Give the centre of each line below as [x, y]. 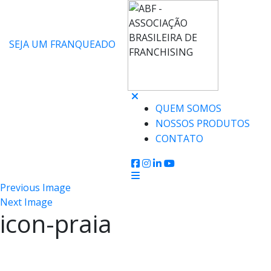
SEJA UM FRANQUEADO [62, 44]
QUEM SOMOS [188, 108]
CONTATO [179, 139]
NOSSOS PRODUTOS [203, 123]
